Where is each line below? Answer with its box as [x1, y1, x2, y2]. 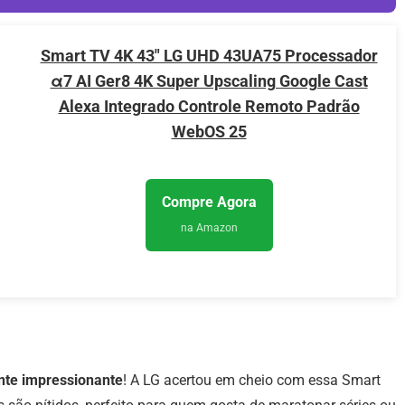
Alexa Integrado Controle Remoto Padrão [58, 97, 360, 117]
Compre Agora [161, 193, 257, 212]
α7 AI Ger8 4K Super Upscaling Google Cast [50, 71, 368, 91]
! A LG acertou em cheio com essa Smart [123, 372, 381, 390]
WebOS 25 [171, 122, 247, 142]
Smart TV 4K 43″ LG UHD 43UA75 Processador [40, 46, 378, 66]
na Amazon [180, 221, 238, 235]
